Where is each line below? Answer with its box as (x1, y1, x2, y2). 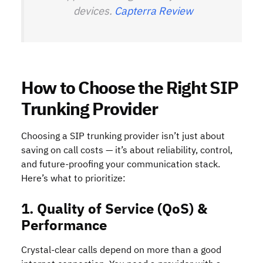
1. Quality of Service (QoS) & (21, 198, 207, 220)
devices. (73, 3, 114, 19)
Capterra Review (114, 3, 193, 19)
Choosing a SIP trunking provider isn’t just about (21, 129, 225, 143)
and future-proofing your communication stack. (21, 157, 220, 171)
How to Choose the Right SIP (21, 75, 238, 101)
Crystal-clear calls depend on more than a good (21, 243, 221, 257)
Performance (21, 215, 107, 236)
